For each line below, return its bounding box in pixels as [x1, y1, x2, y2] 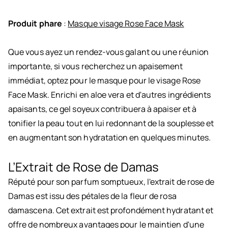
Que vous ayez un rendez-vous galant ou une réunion [8, 46, 209, 58]
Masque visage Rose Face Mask [68, 18, 184, 30]
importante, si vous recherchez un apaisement [8, 61, 183, 72]
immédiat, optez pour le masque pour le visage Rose [8, 75, 201, 87]
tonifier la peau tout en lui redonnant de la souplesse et [8, 118, 214, 129]
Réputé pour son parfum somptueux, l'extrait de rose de [8, 176, 215, 188]
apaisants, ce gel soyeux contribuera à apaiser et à [8, 103, 197, 115]
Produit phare [8, 18, 63, 30]
